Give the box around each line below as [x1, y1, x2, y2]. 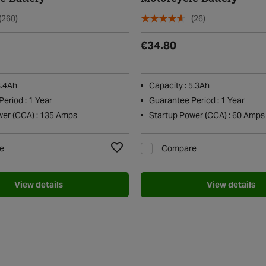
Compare [161, 142, 197, 154]
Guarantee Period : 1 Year [149, 94, 245, 106]
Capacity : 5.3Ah [149, 80, 210, 91]
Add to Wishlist [116, 157, 166, 166]
